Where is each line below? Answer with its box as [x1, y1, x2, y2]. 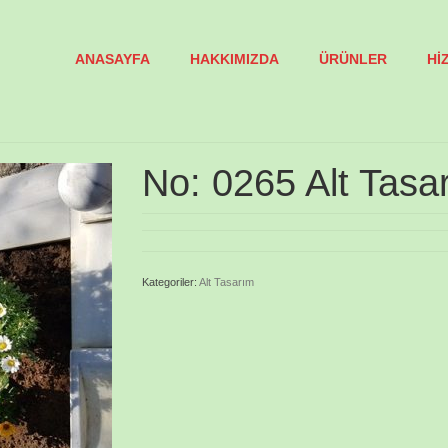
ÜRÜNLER [318, 51, 387, 67]
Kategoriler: [141, 276, 199, 288]
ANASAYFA [74, 51, 150, 67]
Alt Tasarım [198, 276, 254, 288]
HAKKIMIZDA [189, 51, 279, 67]
